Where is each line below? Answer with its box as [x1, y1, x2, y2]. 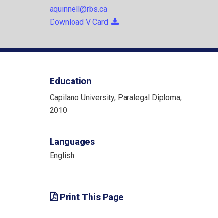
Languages [50, 136, 95, 147]
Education [50, 75, 91, 87]
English [50, 151, 74, 161]
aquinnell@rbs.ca [50, 4, 107, 14]
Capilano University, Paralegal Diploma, [50, 93, 182, 103]
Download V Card [50, 18, 108, 27]
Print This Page [59, 191, 124, 203]
